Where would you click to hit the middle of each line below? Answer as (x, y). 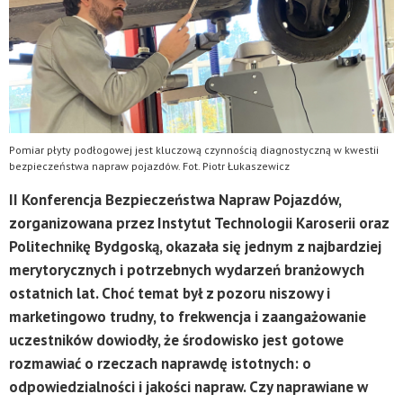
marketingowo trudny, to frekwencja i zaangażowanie (188, 317)
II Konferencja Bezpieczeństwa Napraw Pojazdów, (175, 200)
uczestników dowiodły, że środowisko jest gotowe (176, 340)
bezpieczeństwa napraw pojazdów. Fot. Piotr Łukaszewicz (149, 166)
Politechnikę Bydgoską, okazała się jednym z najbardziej (195, 247)
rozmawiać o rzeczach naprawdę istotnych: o (160, 364)
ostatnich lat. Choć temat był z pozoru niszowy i (170, 294)
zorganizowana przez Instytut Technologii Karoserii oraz (199, 224)
